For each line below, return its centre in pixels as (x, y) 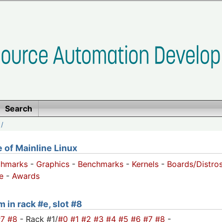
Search (18, 109)
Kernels (145, 164)
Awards (26, 176)
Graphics (53, 164)
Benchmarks (101, 164)
